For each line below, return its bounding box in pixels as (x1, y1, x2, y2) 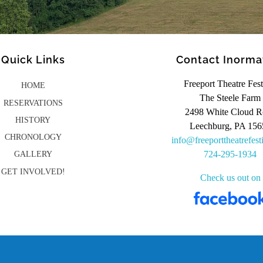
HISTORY (15, 115, 50, 124)
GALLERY (14, 150, 52, 159)
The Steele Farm (200, 93, 261, 103)
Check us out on (200, 173, 261, 183)
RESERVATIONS (3, 98, 63, 107)
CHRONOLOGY (4, 133, 62, 142)
